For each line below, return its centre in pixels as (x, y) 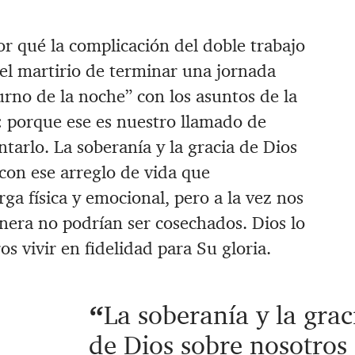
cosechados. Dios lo (230, 223)
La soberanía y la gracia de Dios (175, 147)
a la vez (242, 198)
